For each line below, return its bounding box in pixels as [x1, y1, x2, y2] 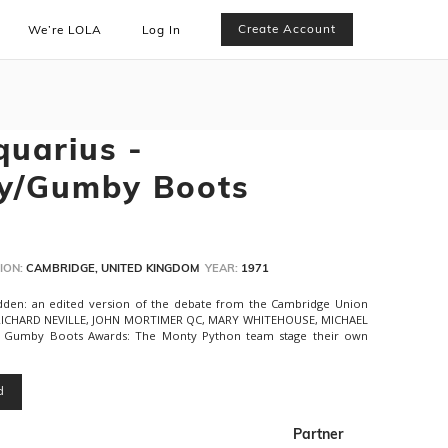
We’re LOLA [28, 22, 103, 37]
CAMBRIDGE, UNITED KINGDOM [26, 260, 200, 275]
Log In [142, 22, 182, 37]
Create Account [238, 21, 337, 37]
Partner [292, 425, 343, 444]
